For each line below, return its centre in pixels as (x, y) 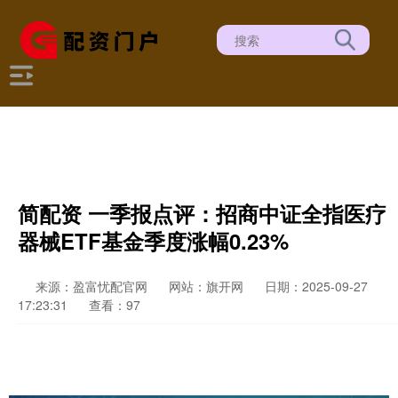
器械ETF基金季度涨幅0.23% (153, 241)
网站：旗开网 (206, 286)
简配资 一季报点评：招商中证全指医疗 (202, 213)
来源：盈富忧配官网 (93, 286)
